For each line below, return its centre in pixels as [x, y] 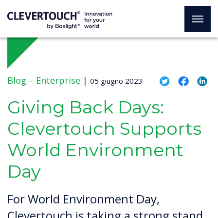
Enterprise [58, 80]
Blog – [20, 80]
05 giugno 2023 [116, 81]
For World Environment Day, [83, 199]
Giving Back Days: [86, 107]
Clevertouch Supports [104, 128]
